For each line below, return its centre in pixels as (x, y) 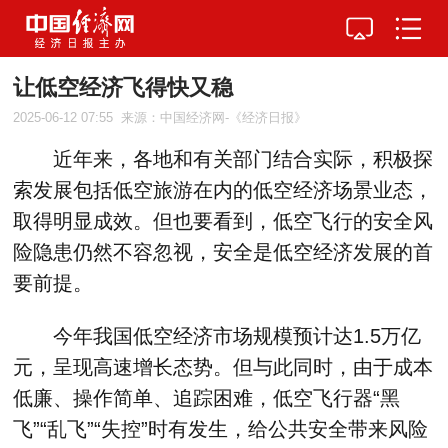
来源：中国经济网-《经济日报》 (213, 118)
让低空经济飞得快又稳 (123, 88)
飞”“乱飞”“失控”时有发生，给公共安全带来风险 (221, 429)
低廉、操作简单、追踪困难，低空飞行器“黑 (207, 398)
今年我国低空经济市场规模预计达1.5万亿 (217, 336)
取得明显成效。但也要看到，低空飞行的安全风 (223, 221)
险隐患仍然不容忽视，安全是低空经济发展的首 (223, 252)
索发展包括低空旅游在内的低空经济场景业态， (223, 190)
